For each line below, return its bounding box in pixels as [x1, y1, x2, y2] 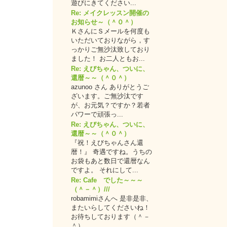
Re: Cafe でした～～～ [71, 176, 143, 184]
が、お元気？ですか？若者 [71, 101, 150, 109]
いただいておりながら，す [71, 36, 150, 44]
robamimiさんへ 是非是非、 [71, 195, 153, 202]
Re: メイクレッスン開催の [71, 9, 149, 17]
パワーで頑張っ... [71, 110, 123, 118]
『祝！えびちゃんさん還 [71, 139, 143, 146]
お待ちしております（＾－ [71, 213, 150, 220]
